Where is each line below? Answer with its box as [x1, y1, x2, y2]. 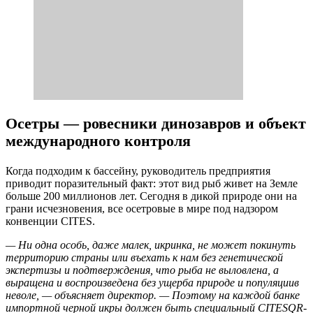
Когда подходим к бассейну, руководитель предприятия [6, 165, 270, 177]
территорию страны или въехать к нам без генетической [6, 252, 283, 264]
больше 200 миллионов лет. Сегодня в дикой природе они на [6, 190, 297, 203]
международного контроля [6, 132, 191, 150]
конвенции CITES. [6, 215, 95, 228]
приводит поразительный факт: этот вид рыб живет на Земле [6, 177, 298, 190]
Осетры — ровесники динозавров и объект [6, 115, 306, 132]
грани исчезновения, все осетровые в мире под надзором [6, 203, 278, 215]
